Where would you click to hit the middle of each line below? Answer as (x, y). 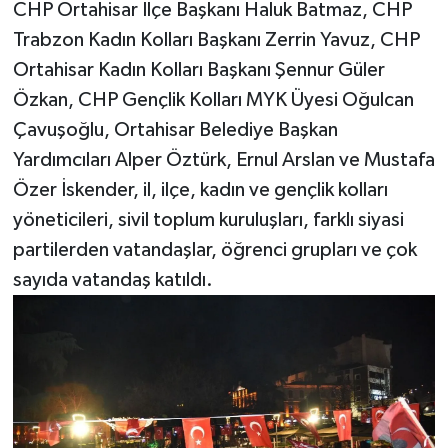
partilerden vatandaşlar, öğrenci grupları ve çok (214, 250)
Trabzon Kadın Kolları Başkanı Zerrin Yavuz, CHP (216, 40)
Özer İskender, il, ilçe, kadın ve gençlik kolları (200, 190)
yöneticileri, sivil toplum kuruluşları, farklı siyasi (208, 220)
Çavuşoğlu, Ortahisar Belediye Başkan (175, 130)
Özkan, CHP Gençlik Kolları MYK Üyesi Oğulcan (213, 100)
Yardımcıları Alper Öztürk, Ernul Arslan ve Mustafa (223, 160)
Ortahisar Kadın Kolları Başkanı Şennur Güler (198, 70)
